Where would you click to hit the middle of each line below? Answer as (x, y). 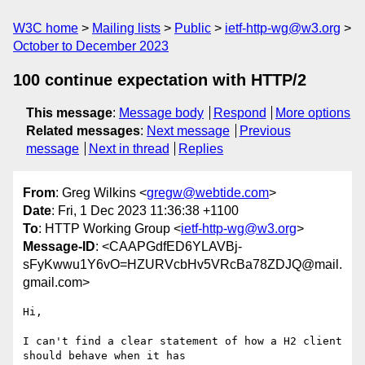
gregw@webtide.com (208, 193)
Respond (240, 113)
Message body (161, 113)
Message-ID (59, 247)
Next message (188, 131)
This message (69, 113)
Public (193, 28)
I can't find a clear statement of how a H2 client (182, 341)
